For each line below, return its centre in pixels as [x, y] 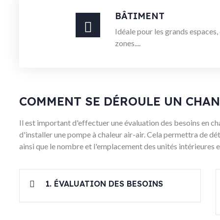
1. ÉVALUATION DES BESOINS [104, 184]
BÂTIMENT [140, 16]
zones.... [128, 43]
